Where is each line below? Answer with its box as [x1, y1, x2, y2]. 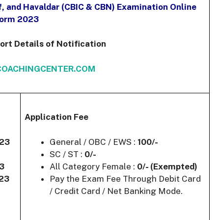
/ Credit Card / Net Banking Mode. [50, 186, 183, 196]
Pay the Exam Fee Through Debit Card [50, 173, 201, 184]
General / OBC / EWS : [50, 137, 137, 147]
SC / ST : [50, 149, 84, 159]
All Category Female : [50, 161, 137, 171]
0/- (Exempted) [137, 161, 197, 171]
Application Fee [25, 112, 88, 122]
